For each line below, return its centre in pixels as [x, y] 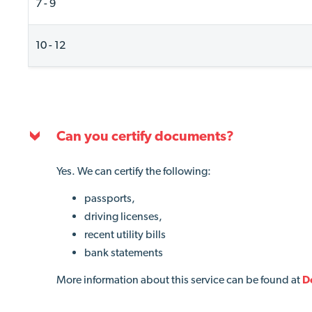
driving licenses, [123, 216]
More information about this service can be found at [179, 280]
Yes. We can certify [101, 171]
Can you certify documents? [145, 136]
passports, [110, 198]
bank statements [124, 252]
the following [177, 171]
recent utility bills [125, 234]
